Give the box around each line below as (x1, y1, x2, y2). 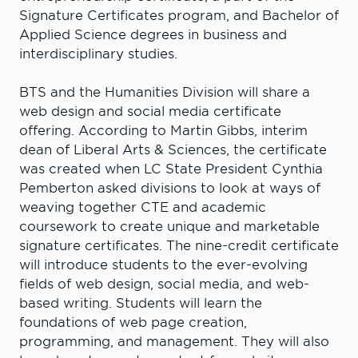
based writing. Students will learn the (19, 296, 262, 312)
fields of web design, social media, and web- (19, 276, 309, 292)
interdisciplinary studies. (19, 46, 181, 62)
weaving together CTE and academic (19, 200, 266, 216)
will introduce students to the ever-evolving (19, 257, 308, 273)
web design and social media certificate (19, 104, 281, 120)
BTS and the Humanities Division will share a (19, 85, 310, 101)
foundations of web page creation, (19, 315, 247, 331)
